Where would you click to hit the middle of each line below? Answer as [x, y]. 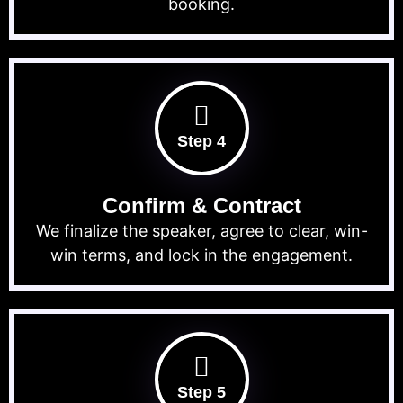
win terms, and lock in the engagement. [201, 255]
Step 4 [201, 142]
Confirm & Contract [201, 206]
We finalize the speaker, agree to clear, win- [201, 231]
